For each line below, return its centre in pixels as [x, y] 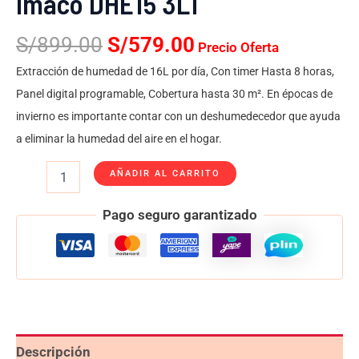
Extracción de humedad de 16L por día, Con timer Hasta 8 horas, [175, 72]
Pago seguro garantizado [179, 215]
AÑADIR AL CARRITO [165, 174]
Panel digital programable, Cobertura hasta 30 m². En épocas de [174, 94]
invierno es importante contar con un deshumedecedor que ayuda [178, 117]
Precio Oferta [238, 47]
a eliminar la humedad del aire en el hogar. [119, 139]
